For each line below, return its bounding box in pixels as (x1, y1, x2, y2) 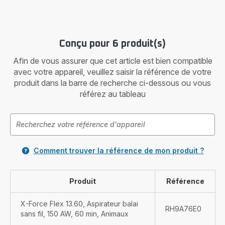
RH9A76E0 (165, 204, 201, 213)
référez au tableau (79, 89, 146, 99)
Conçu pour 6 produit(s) (59, 39, 166, 49)
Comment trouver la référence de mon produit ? (33, 146, 204, 155)
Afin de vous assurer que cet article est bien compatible (13, 56, 212, 66)
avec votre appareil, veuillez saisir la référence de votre (14, 67, 211, 77)
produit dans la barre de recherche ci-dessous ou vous (14, 78, 211, 88)
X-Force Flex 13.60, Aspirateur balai (21, 199, 138, 208)
